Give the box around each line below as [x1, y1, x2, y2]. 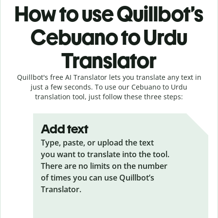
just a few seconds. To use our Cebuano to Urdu [31, 82, 187, 91]
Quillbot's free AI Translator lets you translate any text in [17, 72, 201, 82]
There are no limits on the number [41, 160, 167, 171]
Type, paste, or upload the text [41, 137, 154, 148]
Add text [41, 121, 89, 137]
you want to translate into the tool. [41, 148, 169, 160]
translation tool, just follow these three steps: [35, 91, 183, 101]
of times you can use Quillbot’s [41, 172, 154, 183]
